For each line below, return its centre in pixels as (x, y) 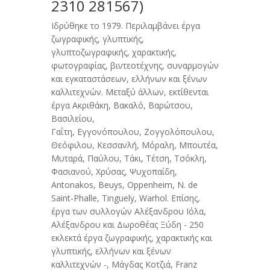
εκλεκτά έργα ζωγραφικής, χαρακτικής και (131, 238)
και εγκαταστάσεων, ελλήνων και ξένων (129, 79)
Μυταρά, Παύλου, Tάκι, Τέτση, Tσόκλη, (129, 159)
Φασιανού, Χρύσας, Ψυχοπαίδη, (114, 172)
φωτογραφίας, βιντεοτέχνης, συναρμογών (135, 66)
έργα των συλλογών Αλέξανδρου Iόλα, (128, 212)
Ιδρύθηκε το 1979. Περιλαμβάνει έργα (125, 26)
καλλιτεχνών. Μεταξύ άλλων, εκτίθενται (130, 92)
